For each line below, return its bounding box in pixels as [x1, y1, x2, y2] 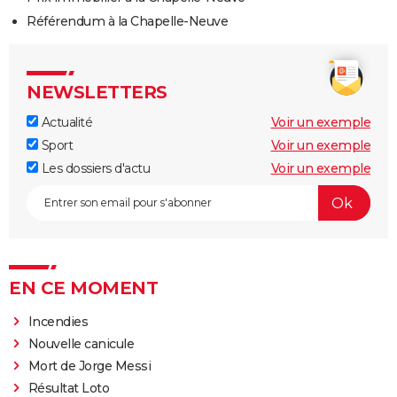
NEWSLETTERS [27, 82, 167, 104]
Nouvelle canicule [27, 336, 135, 353]
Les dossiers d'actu [38, 160, 150, 177]
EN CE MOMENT [9, 277, 158, 300]
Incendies [27, 314, 89, 331]
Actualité [38, 114, 92, 131]
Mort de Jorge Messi [27, 358, 152, 375]
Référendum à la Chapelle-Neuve [27, 13, 228, 30]
